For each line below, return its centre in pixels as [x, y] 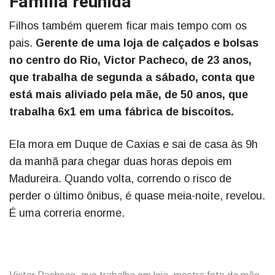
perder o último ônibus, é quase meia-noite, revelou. [137, 196]
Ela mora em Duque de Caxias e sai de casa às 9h [134, 145]
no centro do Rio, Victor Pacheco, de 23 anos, [130, 60]
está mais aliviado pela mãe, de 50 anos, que [129, 95]
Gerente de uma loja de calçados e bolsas [147, 43]
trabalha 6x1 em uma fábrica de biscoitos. [122, 112]
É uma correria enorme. [67, 213]
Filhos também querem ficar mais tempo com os [128, 26]
